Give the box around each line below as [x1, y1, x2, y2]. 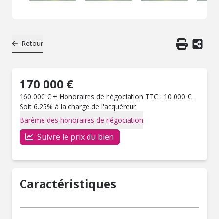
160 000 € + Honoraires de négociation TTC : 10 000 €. [20, 92, 193, 101]
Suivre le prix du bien [37, 131, 114, 142]
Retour [22, 39, 44, 48]
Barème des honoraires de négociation [20, 115, 143, 125]
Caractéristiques [20, 175, 116, 192]
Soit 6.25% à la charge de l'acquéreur [20, 102, 136, 111]
